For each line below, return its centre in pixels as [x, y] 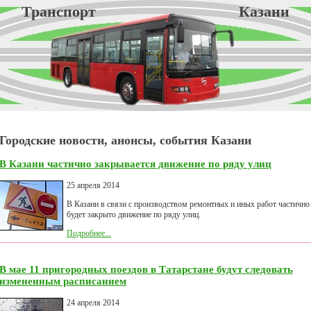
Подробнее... [89, 234]
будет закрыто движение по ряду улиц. [134, 215]
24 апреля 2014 [93, 303]
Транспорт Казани [155, 11]
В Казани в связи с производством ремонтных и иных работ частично [188, 204]
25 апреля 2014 [93, 186]
